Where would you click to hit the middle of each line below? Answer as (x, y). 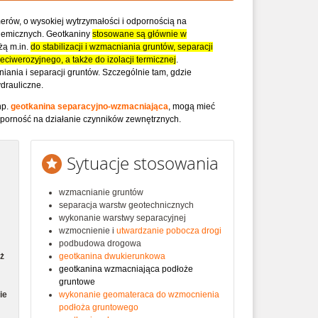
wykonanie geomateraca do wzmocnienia (139, 295)
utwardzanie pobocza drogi (169, 231)
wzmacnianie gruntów (101, 193)
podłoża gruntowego (99, 308)
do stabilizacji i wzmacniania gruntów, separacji (122, 47)
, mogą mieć (192, 107)
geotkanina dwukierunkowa (112, 257)
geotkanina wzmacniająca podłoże (126, 269)
